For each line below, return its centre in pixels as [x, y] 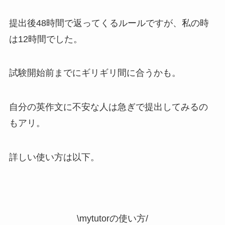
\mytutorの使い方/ [113, 218]
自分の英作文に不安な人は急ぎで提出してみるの [108, 107]
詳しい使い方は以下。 [54, 157]
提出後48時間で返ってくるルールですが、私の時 [109, 23]
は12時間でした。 [45, 39]
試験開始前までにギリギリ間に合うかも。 [95, 73]
